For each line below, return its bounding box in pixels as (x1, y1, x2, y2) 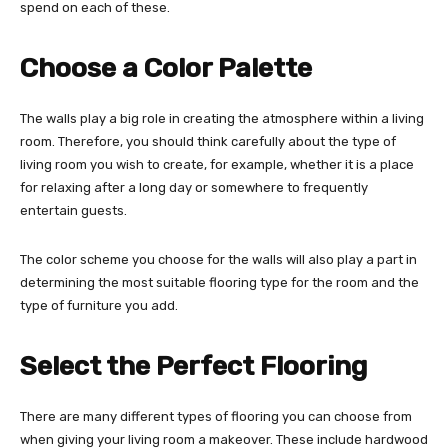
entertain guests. (20, 202, 127, 218)
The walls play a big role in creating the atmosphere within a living (20, 110, 424, 126)
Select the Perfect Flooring (20, 349, 367, 382)
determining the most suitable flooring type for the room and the (20, 274, 419, 290)
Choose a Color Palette (20, 51, 312, 84)
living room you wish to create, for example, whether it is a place (20, 156, 414, 172)
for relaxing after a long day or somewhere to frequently (20, 179, 368, 195)
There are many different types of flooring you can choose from (20, 408, 412, 424)
